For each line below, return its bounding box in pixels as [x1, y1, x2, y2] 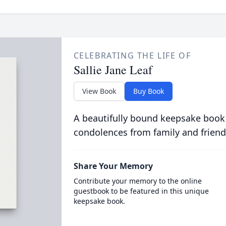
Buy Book [133, 86, 164, 96]
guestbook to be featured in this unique [73, 186, 209, 196]
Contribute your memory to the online [73, 176, 202, 186]
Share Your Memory [73, 160, 153, 172]
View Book [82, 86, 116, 96]
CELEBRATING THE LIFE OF [73, 50, 191, 61]
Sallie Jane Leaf [73, 62, 152, 78]
